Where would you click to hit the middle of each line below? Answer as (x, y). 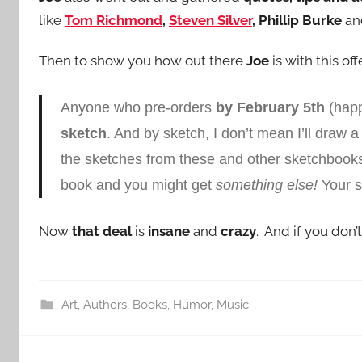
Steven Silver (210, 20)
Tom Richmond (114, 20)
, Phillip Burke (297, 20)
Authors (105, 305)
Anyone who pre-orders (138, 107)
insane (167, 231)
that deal (102, 231)
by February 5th (270, 107)
